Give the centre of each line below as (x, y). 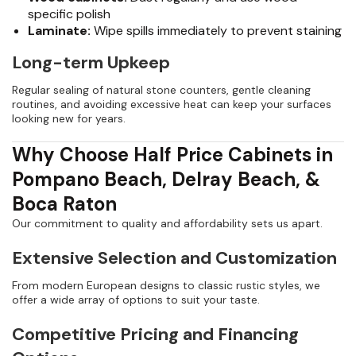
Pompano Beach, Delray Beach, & (166, 180)
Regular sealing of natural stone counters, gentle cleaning (161, 90)
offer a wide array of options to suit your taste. (136, 300)
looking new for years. (69, 119)
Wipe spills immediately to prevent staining (216, 31)
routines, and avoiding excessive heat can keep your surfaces (172, 104)
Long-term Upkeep (91, 63)
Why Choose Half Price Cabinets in (172, 155)
